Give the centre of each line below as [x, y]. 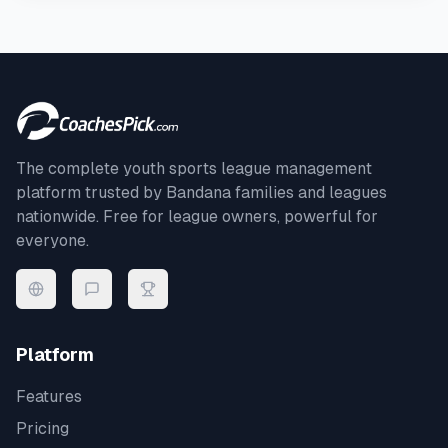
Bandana [198, 192]
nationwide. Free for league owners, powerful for [197, 216]
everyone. [52, 240]
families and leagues [309, 192]
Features [49, 396]
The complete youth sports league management [194, 168]
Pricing [42, 428]
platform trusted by [91, 192]
